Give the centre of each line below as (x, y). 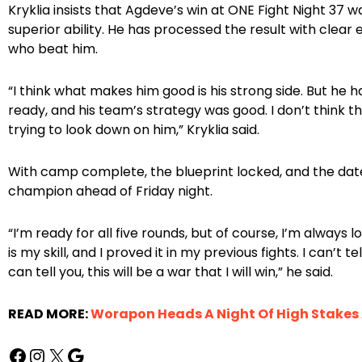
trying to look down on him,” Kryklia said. (134, 130)
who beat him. (53, 49)
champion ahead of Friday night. (110, 192)
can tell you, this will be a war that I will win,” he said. (170, 272)
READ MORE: (49, 314)
